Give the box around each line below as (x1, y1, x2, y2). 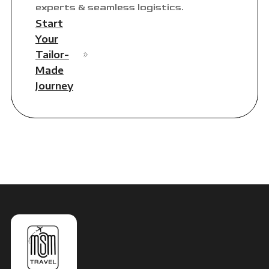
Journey (35, 80, 73, 92)
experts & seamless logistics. (35, 2, 184, 14)
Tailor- (35, 49, 69, 61)
